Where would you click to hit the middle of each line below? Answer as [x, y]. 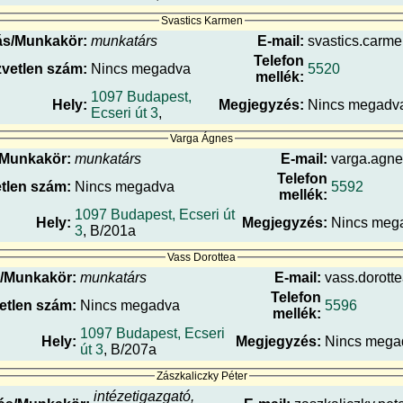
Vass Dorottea [201, 257]
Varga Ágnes [201, 139]
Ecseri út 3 [125, 112]
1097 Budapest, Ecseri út [155, 215]
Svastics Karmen [201, 20]
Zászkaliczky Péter [201, 376]
